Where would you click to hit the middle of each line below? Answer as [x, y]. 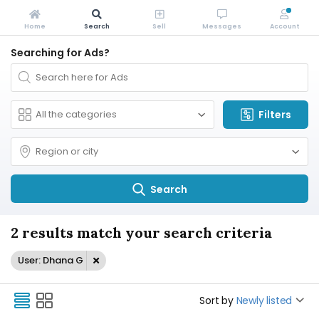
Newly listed [264, 300]
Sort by [216, 300]
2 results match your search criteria [141, 232]
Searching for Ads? [60, 53]
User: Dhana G [51, 260]
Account [284, 26]
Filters [275, 115]
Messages [222, 26]
